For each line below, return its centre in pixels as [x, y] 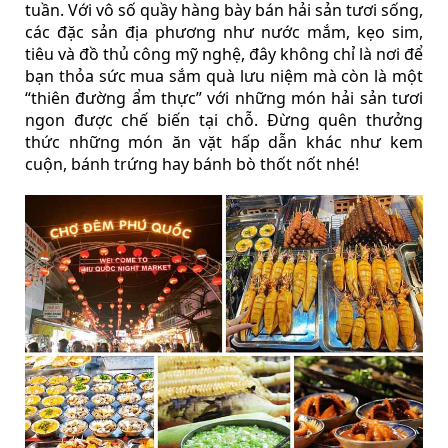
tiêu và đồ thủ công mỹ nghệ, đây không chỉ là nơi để [224, 53]
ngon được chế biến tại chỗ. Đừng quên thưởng [224, 119]
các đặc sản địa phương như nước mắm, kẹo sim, [224, 31]
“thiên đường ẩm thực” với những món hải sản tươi [224, 97]
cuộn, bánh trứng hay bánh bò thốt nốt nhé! [192, 163]
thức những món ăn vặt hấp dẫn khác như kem [224, 141]
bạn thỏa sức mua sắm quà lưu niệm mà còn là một [224, 75]
